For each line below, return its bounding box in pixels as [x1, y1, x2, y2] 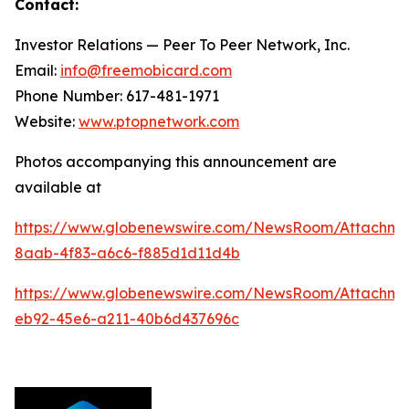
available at [15, 178, 101, 197]
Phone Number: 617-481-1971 [15, 87, 219, 106]
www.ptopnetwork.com [79, 112, 239, 131]
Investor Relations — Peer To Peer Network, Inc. [15, 36, 350, 55]
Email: [15, 61, 60, 80]
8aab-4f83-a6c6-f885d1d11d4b [15, 244, 240, 263]
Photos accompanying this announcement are [15, 152, 337, 172]
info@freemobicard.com [60, 61, 232, 80]
